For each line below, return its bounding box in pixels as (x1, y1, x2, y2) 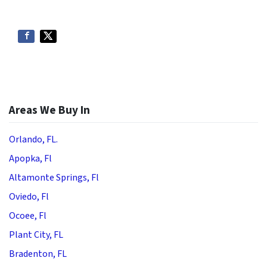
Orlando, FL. (9, 133, 58, 146)
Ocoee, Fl (9, 209, 46, 222)
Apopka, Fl (9, 152, 52, 165)
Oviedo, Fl (9, 190, 49, 203)
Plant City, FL (9, 228, 63, 241)
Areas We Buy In (9, 102, 90, 119)
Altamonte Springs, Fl (9, 171, 99, 184)
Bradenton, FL (9, 247, 67, 260)
